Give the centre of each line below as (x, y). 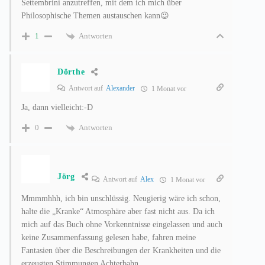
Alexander (120, 88)
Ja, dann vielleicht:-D (57, 107)
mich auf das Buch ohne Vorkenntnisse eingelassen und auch (122, 224)
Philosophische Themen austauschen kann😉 (95, 15)
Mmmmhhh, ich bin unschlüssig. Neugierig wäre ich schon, (121, 198)
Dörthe (71, 72)
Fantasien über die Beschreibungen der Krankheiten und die (121, 250)
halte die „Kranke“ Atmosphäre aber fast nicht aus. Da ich (118, 211)
